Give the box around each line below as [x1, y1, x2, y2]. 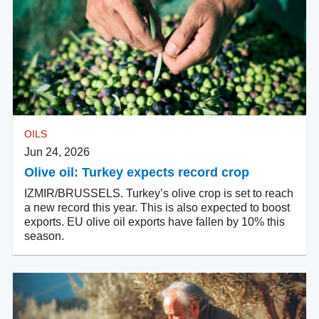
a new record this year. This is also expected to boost [24, 202, 290, 214]
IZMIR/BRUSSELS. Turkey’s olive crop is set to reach [24, 187, 293, 200]
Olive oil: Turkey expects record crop [24, 165, 249, 180]
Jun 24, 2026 [24, 146, 90, 159]
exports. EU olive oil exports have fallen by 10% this [24, 216, 285, 229]
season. [24, 230, 64, 243]
